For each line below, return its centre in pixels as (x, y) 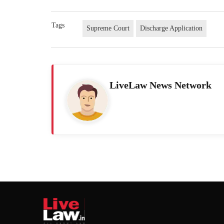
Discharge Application (171, 28)
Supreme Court (108, 28)
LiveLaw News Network (160, 85)
